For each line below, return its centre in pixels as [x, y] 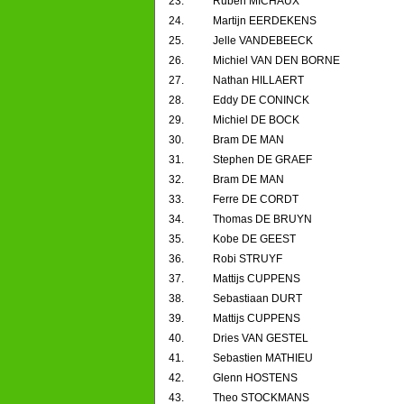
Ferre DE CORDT [256, 200]
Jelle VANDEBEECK [263, 41]
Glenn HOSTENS [255, 378]
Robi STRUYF [248, 259]
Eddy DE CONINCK [261, 101]
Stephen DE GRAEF [262, 160]
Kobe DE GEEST [254, 239]
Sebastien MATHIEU [263, 358]
